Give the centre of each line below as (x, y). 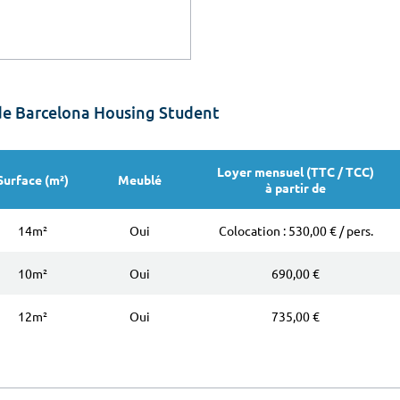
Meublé (139, 179)
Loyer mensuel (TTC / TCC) (296, 171)
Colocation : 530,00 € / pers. (296, 230)
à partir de (296, 187)
